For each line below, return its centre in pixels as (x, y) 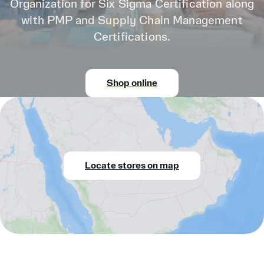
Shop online (132, 83)
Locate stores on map (132, 166)
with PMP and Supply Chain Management (132, 21)
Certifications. (132, 37)
